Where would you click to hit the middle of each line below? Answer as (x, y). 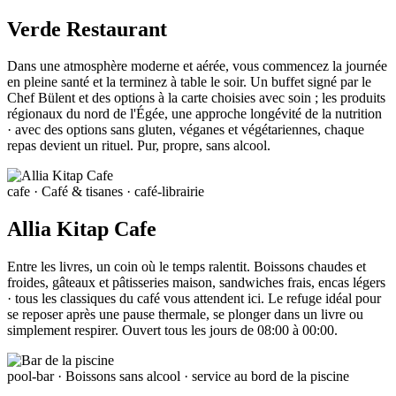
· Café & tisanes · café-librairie (117, 192)
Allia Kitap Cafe (82, 229)
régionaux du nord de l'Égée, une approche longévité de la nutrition (194, 114)
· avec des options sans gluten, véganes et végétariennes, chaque (186, 130)
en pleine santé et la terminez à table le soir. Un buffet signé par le (189, 82)
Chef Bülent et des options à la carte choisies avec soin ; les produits (196, 98)
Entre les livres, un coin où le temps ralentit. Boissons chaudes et (187, 267)
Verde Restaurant (87, 29)
